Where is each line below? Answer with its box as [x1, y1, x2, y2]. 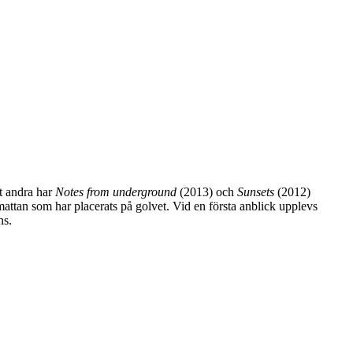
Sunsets [237, 184, 277, 199]
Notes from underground [55, 184, 180, 199]
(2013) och [180, 184, 237, 199]
